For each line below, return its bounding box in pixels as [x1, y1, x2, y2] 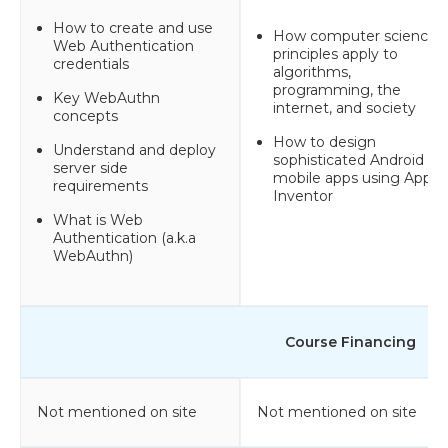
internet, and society [273, 98, 416, 117]
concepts [53, 106, 118, 125]
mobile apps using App [273, 168, 432, 187]
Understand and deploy [53, 140, 216, 159]
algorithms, [273, 62, 351, 81]
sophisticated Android [273, 150, 424, 169]
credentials [53, 54, 129, 73]
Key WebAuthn [53, 88, 160, 107]
